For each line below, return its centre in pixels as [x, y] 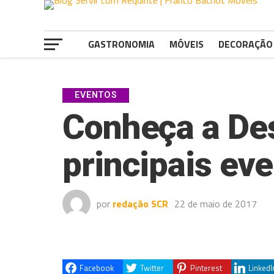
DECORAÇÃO [246, 44]
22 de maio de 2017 [216, 204]
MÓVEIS [187, 44]
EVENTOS [96, 95]
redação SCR [140, 204]
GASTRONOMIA [121, 44]
